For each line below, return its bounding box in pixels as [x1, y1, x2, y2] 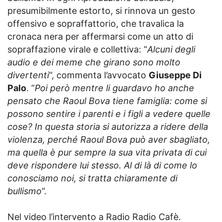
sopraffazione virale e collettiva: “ [7, 44, 147, 55]
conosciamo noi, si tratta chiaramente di [7, 173, 177, 184]
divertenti [7, 70, 49, 81]
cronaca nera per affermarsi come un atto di [7, 31, 193, 42]
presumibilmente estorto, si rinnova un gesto [7, 5, 195, 16]
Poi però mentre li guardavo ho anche [35, 83, 194, 94]
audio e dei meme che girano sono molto [7, 57, 180, 68]
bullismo [7, 186, 42, 197]
